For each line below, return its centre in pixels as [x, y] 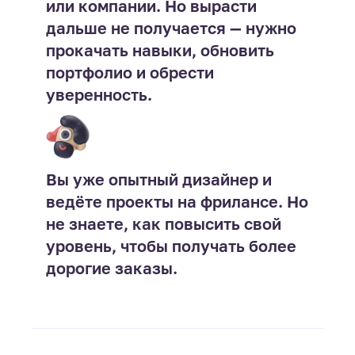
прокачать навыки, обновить [160, 50]
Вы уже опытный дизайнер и [158, 179]
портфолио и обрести [130, 72]
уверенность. [99, 94]
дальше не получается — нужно [171, 28]
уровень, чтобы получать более [171, 246]
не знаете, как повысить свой [163, 223]
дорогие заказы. [111, 268]
